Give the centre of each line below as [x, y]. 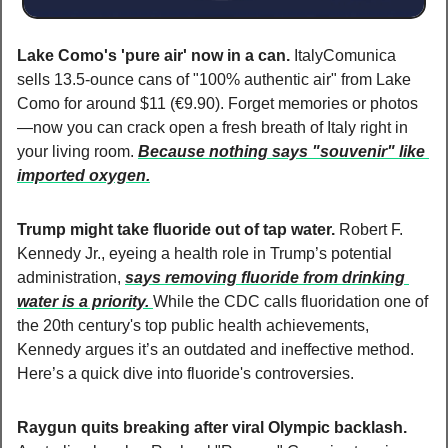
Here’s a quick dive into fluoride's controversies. [185, 373]
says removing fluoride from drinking [265, 277]
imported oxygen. [83, 175]
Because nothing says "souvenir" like [281, 151]
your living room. [77, 151]
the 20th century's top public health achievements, [193, 325]
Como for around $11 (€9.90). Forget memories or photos [217, 103]
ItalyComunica [345, 55]
